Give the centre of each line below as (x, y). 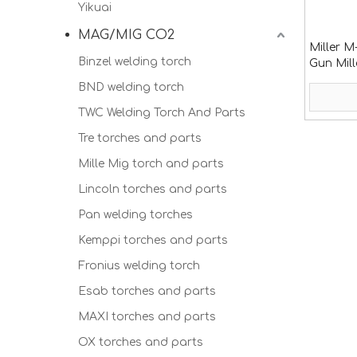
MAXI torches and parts (147, 317)
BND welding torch (131, 87)
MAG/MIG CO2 (126, 35)
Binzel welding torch (135, 62)
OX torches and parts (141, 342)
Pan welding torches (135, 215)
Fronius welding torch (139, 266)
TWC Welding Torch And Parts (162, 113)
